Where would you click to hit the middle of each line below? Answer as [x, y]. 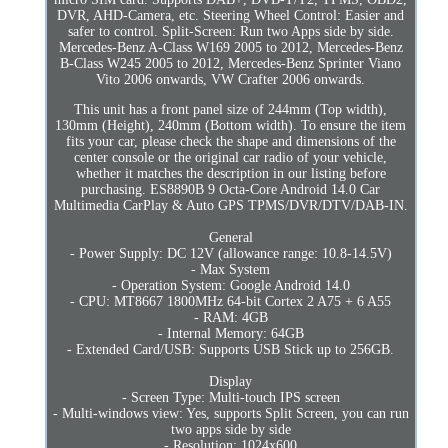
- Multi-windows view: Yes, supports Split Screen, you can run [230, 413]
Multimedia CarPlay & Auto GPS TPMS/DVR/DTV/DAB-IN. [230, 205]
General [230, 237]
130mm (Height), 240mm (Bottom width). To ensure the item [231, 125]
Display [231, 381]
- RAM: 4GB [230, 317]
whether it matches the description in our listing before [230, 173]
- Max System [231, 269]
